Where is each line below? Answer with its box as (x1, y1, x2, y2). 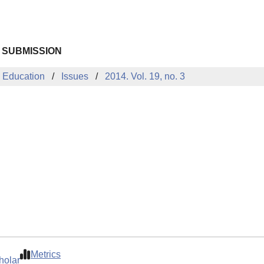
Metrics (31, 249, 61, 260)
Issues (61, 71, 88, 81)
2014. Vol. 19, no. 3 (105, 71, 185, 81)
